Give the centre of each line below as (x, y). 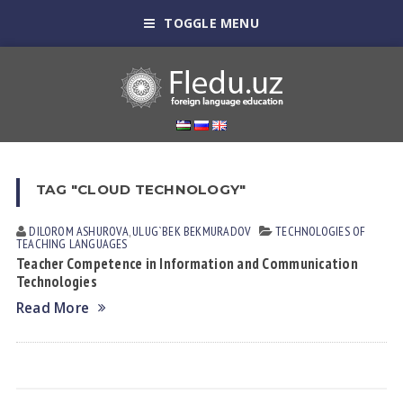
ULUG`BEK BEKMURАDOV (192, 231)
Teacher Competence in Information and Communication (187, 264)
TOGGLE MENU (211, 23)
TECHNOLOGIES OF (321, 231)
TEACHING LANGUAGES (72, 244)
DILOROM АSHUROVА (79, 231)
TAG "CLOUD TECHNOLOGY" (141, 189)
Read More (53, 308)
